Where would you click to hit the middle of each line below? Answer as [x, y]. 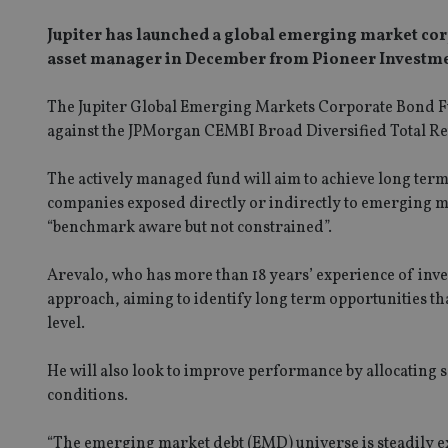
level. [66, 323]
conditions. [87, 395]
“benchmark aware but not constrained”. [191, 227]
